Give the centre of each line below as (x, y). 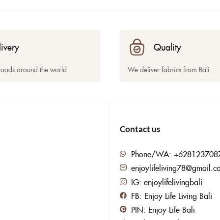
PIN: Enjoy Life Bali (163, 209)
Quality (167, 47)
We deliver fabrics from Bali (169, 69)
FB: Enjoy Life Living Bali (171, 195)
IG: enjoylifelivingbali (166, 181)
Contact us (140, 129)
